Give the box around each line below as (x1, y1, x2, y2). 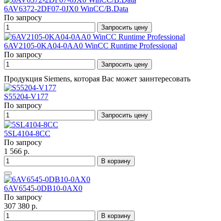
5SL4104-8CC (4, 129, 50, 138)
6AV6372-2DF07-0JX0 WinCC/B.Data (4, 4, 128, 13)
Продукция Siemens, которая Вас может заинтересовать (4, 74, 190, 83)
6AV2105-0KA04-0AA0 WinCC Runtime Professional (4, 41, 177, 50)
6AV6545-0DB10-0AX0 (4, 184, 82, 193)
